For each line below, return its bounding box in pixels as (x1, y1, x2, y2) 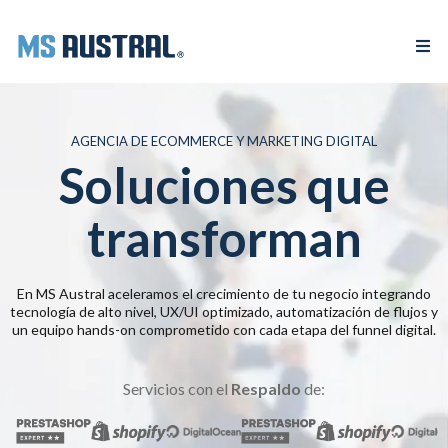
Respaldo (231, 379, 301, 398)
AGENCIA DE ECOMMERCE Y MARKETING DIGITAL (71, 133, 377, 149)
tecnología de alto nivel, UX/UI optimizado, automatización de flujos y (10, 303, 438, 320)
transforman (86, 209, 362, 267)
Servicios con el (123, 379, 231, 398)
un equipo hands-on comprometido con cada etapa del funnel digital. (12, 321, 436, 338)
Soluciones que (58, 156, 390, 214)
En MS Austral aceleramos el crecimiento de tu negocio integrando (17, 285, 431, 302)
